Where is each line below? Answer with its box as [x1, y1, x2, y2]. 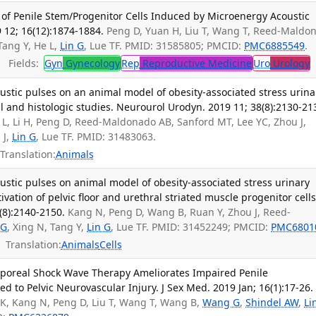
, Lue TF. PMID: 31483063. [36, 130, 157, 144]
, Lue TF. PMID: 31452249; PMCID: [111, 220, 272, 234]
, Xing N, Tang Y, [7, 220, 87, 234]
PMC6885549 [244, 38, 305, 52]
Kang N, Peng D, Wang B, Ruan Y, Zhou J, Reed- [68, 205, 291, 219]
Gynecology [63, 56, 121, 71]
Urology [270, 56, 310, 71]
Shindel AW [245, 295, 299, 309]
